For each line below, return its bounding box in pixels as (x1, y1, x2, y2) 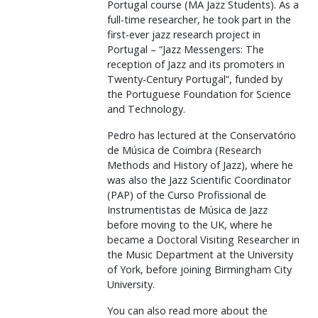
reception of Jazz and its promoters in (107, 57, 285, 71)
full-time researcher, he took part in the (107, 13, 291, 26)
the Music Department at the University (107, 248, 293, 261)
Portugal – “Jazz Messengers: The (107, 43, 264, 56)
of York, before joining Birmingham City (107, 263, 292, 276)
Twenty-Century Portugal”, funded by (107, 72, 283, 86)
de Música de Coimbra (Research (107, 143, 261, 157)
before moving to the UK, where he (107, 218, 273, 231)
